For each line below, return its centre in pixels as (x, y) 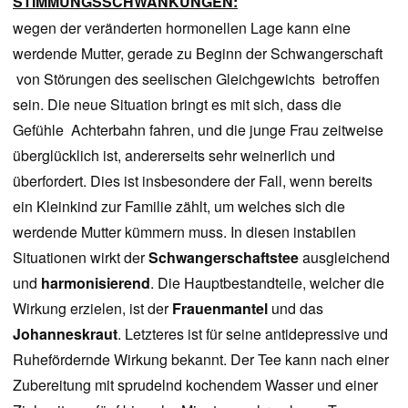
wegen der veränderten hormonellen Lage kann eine (182, 28)
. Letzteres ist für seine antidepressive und (253, 334)
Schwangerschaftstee (224, 257)
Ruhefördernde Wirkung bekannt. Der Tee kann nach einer (201, 359)
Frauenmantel (222, 308)
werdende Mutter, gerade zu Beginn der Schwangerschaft (198, 53)
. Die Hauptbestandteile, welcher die (267, 283)
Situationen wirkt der (81, 257)
